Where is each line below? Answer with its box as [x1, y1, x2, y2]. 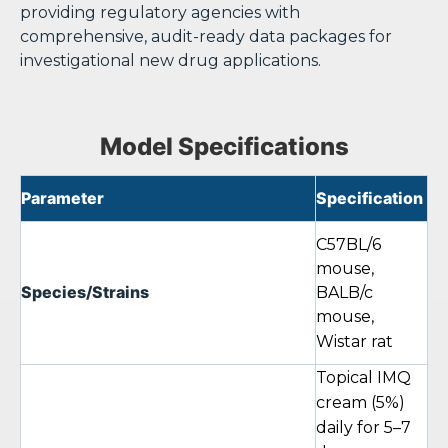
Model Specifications [99, 132, 349, 161]
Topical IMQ [316, 368, 411, 387]
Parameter [21, 188, 104, 208]
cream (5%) [316, 393, 405, 412]
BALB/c [316, 283, 373, 302]
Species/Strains [21, 282, 149, 302]
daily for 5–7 [316, 418, 411, 437]
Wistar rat [316, 332, 393, 351]
